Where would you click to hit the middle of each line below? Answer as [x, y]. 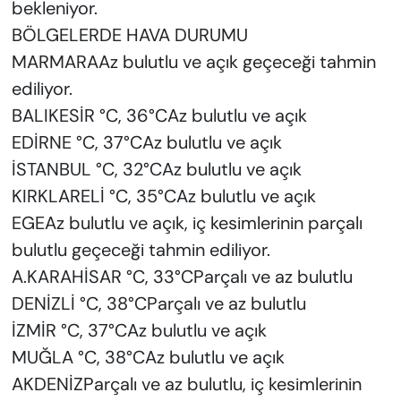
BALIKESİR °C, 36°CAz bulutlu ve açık [159, 116]
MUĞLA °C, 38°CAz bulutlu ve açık [148, 358]
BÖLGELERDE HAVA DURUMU [129, 35]
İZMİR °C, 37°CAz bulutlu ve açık [139, 331]
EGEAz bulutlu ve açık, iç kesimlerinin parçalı [187, 223]
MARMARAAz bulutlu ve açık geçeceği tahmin [193, 62]
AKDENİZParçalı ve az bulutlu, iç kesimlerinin [186, 384]
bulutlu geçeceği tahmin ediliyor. [141, 250]
